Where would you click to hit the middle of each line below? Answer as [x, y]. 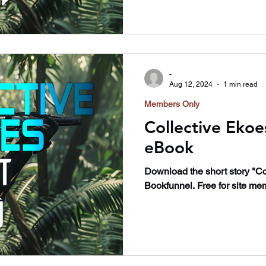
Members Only [172, 104]
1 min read [240, 84]
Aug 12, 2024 [191, 84]
